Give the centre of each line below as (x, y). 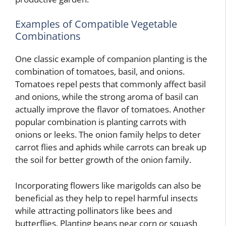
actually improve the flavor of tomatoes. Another (110, 109)
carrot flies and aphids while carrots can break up (111, 147)
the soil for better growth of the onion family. (103, 160)
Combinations (48, 36)
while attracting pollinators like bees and (94, 210)
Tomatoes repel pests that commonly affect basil (110, 84)
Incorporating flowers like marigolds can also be (108, 185)
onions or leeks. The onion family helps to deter (108, 134)
